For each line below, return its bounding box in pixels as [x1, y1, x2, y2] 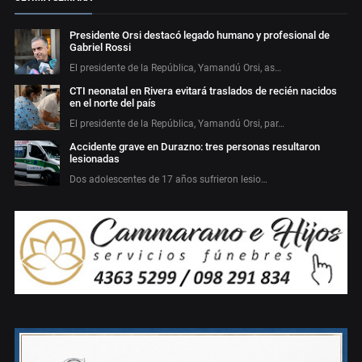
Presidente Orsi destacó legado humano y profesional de [69, 28, 330, 41]
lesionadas [69, 152, 120, 165]
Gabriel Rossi [69, 40, 131, 53]
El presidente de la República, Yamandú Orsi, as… [69, 61, 281, 74]
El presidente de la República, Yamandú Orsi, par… [69, 117, 284, 129]
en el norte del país [69, 96, 156, 109]
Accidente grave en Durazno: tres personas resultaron [69, 140, 320, 153]
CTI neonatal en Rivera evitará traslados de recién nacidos [69, 84, 337, 97]
